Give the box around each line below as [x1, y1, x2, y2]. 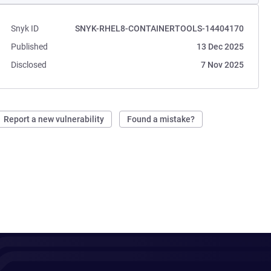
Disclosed [11, 60, 47, 70]
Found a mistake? [127, 114, 195, 124]
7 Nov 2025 [200, 60, 244, 70]
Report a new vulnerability [4, 114, 105, 124]
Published [11, 42, 48, 51]
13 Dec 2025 [196, 42, 244, 51]
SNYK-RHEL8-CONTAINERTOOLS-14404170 [74, 24, 244, 33]
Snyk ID [11, 24, 39, 33]
